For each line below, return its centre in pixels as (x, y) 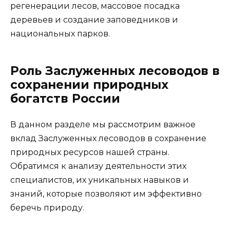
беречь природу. (47, 207)
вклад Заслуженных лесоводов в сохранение (108, 138)
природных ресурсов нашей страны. (90, 152)
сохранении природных (89, 84)
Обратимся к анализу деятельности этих (98, 166)
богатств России (65, 98)
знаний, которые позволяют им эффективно (106, 194)
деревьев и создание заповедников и (94, 20)
